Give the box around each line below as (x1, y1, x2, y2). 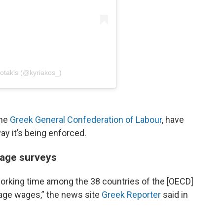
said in (161, 189, 188, 200)
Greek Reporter (102, 189, 161, 200)
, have (162, 114, 184, 125)
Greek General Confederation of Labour (10, 114, 162, 125)
